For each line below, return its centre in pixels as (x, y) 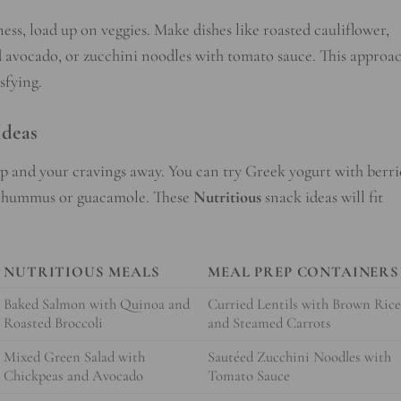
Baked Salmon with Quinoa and (97, 305)
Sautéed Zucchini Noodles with (300, 358)
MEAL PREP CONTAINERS (303, 273)
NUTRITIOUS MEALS (82, 273)
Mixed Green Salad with (75, 358)
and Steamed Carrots (270, 324)
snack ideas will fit (322, 197)
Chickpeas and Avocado (74, 376)
